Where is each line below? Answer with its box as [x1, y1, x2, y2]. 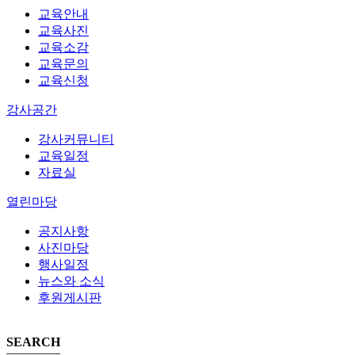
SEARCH [6, 335, 60, 349]
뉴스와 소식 [38, 274, 105, 288]
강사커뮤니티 [38, 132, 114, 147]
